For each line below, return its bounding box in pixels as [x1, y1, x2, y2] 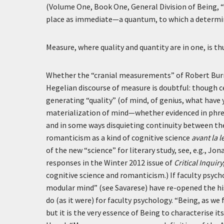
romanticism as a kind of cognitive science [46, 132, 191, 142]
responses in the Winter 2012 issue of [46, 157, 174, 167]
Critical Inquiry [174, 157, 223, 167]
